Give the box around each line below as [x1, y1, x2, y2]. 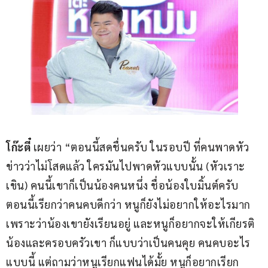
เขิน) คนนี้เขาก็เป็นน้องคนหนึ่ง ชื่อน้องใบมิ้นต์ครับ [6, 178, 241, 192]
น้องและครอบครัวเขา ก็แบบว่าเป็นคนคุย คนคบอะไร [6, 235, 251, 249]
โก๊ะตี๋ [6, 139, 31, 154]
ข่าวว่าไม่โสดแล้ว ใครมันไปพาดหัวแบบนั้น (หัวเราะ [6, 159, 245, 173]
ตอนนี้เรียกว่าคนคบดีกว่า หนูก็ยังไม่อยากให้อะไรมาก [6, 197, 253, 211]
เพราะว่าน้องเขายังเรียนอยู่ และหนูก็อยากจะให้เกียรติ [6, 216, 255, 230]
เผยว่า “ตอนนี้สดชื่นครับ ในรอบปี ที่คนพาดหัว [31, 139, 249, 154]
